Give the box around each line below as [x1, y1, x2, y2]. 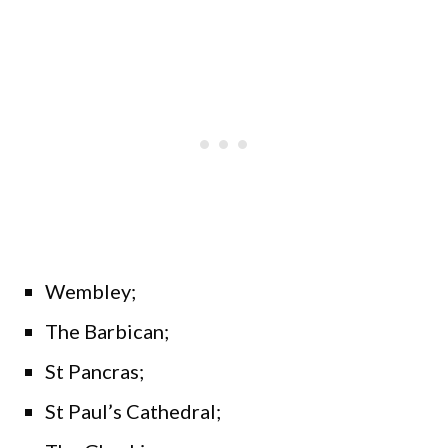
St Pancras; [45, 359, 144, 384]
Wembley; [45, 279, 136, 304]
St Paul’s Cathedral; [45, 399, 221, 424]
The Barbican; [45, 319, 169, 344]
